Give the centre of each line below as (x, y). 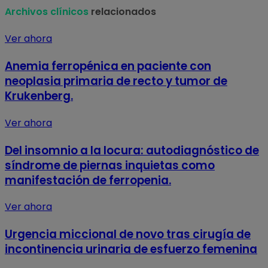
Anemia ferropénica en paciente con (108, 66)
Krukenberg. (39, 96)
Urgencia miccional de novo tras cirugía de (128, 234)
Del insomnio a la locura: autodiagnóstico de (132, 150)
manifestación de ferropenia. (88, 180)
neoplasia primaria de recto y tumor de (116, 81)
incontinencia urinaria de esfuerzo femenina (131, 249)
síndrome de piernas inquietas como (110, 165)
